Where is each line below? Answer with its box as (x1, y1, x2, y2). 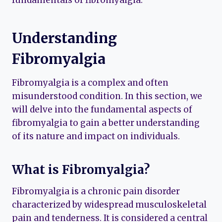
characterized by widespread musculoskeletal (12, 199, 207, 211)
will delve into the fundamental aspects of (12, 104, 192, 115)
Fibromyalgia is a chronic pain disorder (12, 186, 180, 197)
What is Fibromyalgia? (12, 162, 150, 178)
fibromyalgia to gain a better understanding (12, 117, 200, 129)
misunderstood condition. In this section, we (12, 91, 202, 102)
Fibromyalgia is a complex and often (12, 77, 168, 89)
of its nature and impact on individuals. (12, 131, 180, 142)
